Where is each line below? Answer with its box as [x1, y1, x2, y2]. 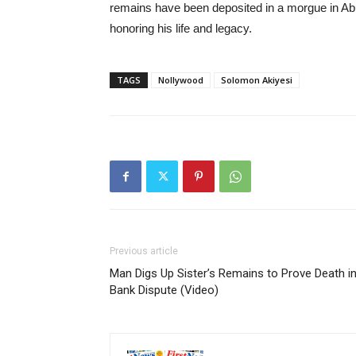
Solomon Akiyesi [221, 74, 292, 86]
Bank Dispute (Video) [110, 283, 219, 297]
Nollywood [158, 74, 203, 86]
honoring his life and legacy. [110, 21, 252, 35]
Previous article [110, 246, 178, 257]
